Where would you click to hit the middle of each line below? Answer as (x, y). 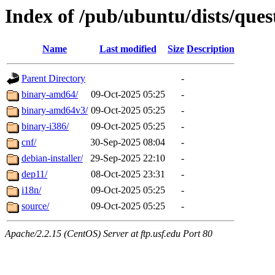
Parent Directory (53, 79)
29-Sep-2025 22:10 (128, 158)
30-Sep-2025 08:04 (128, 142)
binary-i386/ (45, 126)
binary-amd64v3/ (55, 110)
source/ (35, 206)
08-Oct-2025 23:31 (128, 174)
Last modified (128, 49)
